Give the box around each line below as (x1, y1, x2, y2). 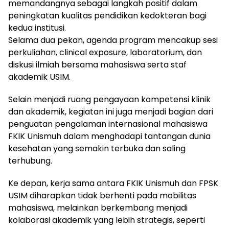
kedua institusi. (8, 22, 66, 34)
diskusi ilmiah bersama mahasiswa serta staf (8, 59, 187, 71)
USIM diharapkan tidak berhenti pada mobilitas (8, 190, 196, 202)
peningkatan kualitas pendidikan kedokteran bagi (8, 10, 207, 22)
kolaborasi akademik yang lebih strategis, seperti (8, 214, 205, 226)
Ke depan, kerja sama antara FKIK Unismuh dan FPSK (8, 177, 218, 190)
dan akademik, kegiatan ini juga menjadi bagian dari (8, 106, 213, 118)
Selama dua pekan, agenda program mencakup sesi (8, 34, 218, 47)
